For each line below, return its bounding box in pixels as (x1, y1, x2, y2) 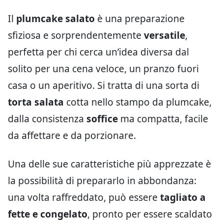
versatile (144, 28, 185, 42)
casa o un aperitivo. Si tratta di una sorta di (8, 79, 199, 92)
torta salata (8, 95, 64, 109)
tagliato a (160, 191, 206, 204)
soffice (86, 112, 118, 125)
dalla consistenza (8, 112, 86, 125)
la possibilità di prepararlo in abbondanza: (8, 174, 196, 187)
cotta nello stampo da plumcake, (64, 95, 212, 109)
